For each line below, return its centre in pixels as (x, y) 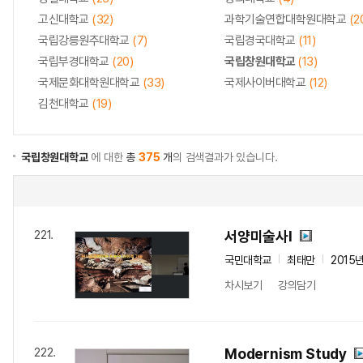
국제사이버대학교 (267, 83)
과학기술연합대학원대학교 (287, 19)
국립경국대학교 (261, 41)
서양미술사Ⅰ (258, 236)
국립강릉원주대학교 (85, 41)
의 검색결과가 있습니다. (225, 157)
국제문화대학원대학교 (90, 83)
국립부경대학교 (75, 62)
